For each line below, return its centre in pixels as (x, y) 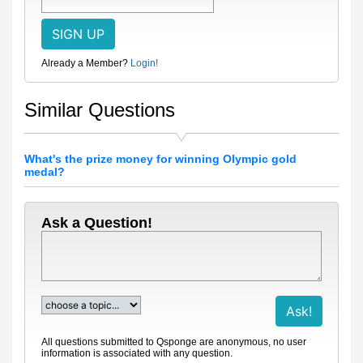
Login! (144, 63)
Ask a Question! (97, 223)
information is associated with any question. (137, 353)
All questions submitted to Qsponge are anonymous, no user (174, 342)
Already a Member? (85, 63)
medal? (45, 172)
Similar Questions (100, 110)
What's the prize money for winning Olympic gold (160, 159)
